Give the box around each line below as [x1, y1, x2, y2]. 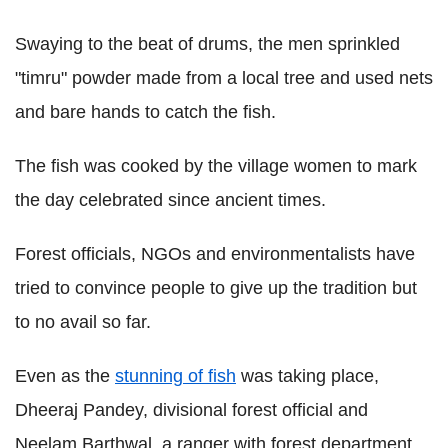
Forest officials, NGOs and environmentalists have [15, 243, 415, 264]
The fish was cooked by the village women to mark [15, 155, 417, 176]
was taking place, [236, 365, 379, 386]
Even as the [15, 365, 115, 386]
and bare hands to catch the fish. [15, 101, 276, 122]
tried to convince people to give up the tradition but [15, 277, 417, 298]
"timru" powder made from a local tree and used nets [15, 67, 433, 88]
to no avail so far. [15, 311, 151, 332]
